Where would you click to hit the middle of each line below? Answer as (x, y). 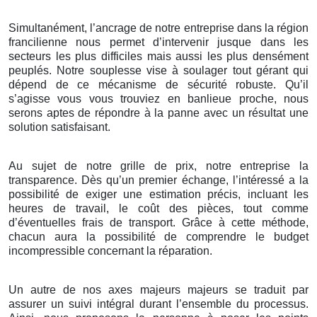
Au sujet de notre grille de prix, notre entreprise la (158, 166)
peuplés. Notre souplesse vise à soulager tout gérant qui (158, 71)
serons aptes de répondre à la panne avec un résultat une (158, 113)
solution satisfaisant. (59, 127)
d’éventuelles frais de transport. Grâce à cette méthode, (158, 223)
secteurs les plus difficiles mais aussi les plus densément (158, 57)
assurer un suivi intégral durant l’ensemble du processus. (158, 304)
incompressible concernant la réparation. (110, 251)
